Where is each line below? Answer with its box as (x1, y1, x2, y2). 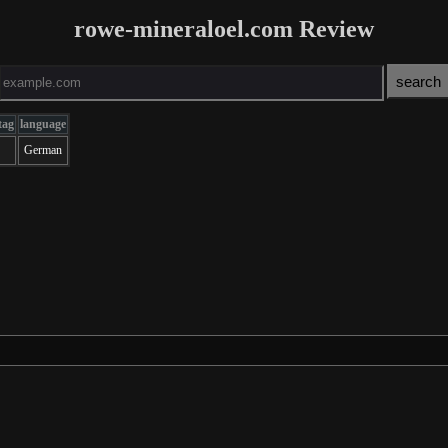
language (20, 116, 66, 131)
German (24, 142, 62, 157)
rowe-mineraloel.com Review (74, 16, 374, 43)
